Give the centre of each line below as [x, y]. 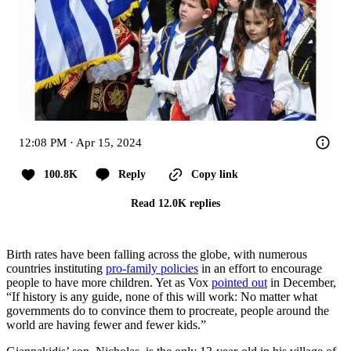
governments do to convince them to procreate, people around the [168, 310]
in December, [302, 282]
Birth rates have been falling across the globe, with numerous [157, 254]
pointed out [239, 282]
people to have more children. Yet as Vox [109, 282]
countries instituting [56, 268]
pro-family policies [152, 268]
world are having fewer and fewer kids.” [106, 324]
